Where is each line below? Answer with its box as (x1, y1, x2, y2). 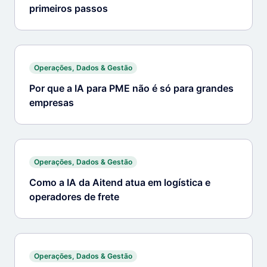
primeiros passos (29, 2, 108, 14)
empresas (29, 97, 74, 108)
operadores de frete (29, 191, 119, 203)
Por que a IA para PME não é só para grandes (29, 82, 234, 94)
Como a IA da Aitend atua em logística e (29, 176, 210, 188)
